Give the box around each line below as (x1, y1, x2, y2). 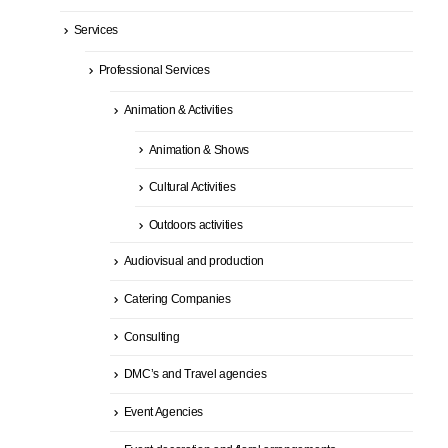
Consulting (123, 329, 180, 344)
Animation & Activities (123, 102, 233, 117)
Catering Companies (123, 291, 231, 306)
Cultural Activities (148, 180, 236, 195)
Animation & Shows (148, 142, 250, 157)
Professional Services (98, 62, 210, 77)
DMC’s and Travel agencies (123, 367, 267, 382)
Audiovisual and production (123, 253, 265, 268)
